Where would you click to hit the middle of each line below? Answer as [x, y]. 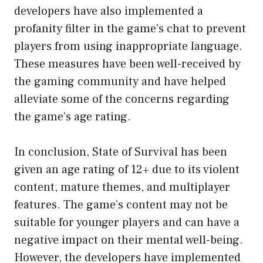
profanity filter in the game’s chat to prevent [130, 28]
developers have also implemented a [109, 11]
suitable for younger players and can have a [127, 222]
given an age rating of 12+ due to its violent [127, 169]
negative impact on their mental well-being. [129, 240]
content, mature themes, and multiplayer [122, 187]
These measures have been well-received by [127, 64]
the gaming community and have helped [120, 81]
